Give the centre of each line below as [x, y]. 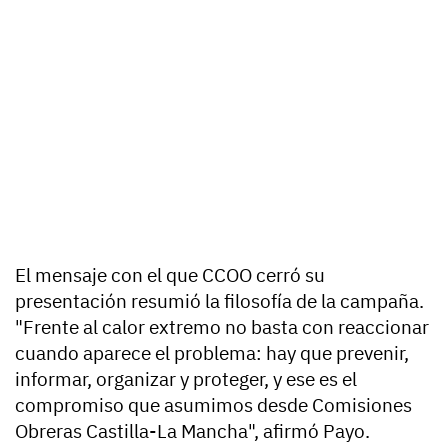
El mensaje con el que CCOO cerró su [170, 275]
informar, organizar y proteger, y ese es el [186, 379]
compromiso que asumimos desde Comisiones [213, 405]
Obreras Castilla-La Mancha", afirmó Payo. [192, 431]
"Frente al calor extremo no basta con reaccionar [222, 327]
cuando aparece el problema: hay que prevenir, [212, 353]
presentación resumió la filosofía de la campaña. [219, 301]
